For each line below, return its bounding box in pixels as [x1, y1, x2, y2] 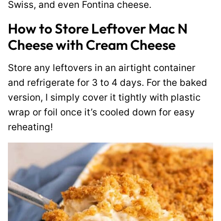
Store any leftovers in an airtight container [8, 62, 195, 74]
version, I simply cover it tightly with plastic [8, 92, 201, 103]
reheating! [8, 121, 53, 133]
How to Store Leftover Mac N [8, 20, 187, 37]
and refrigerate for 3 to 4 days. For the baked [8, 77, 207, 88]
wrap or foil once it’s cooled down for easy [8, 107, 195, 118]
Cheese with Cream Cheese [8, 36, 176, 53]
